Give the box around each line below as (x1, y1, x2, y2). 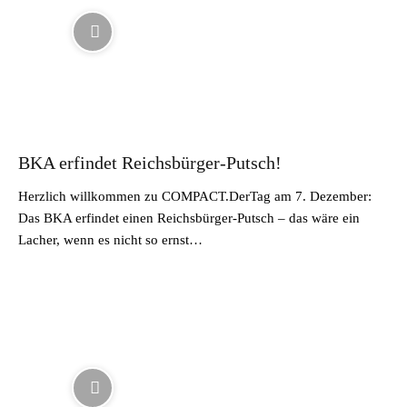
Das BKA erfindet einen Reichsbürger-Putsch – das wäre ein (18, 211, 360, 225)
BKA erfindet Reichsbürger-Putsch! (18, 153, 282, 173)
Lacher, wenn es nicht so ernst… (18, 233, 203, 247)
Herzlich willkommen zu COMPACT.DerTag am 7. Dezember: (18, 189, 372, 203)
